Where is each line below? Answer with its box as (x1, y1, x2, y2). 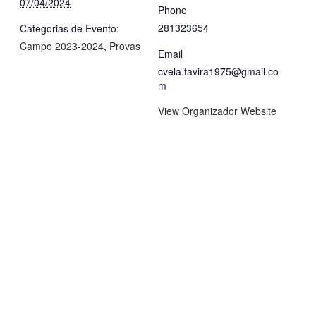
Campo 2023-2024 (20, 38, 104, 53)
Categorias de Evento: (20, 20, 119, 35)
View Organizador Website (158, 103, 276, 118)
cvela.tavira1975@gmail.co (158, 63, 279, 78)
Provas (109, 38, 140, 53)
